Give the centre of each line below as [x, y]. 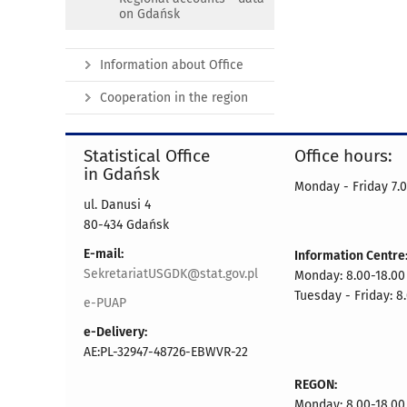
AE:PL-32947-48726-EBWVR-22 [166, 352]
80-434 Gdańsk [126, 225]
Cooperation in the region [174, 98]
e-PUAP [105, 303]
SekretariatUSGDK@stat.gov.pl [171, 274]
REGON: [316, 385]
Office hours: [343, 156]
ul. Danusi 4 [117, 205]
